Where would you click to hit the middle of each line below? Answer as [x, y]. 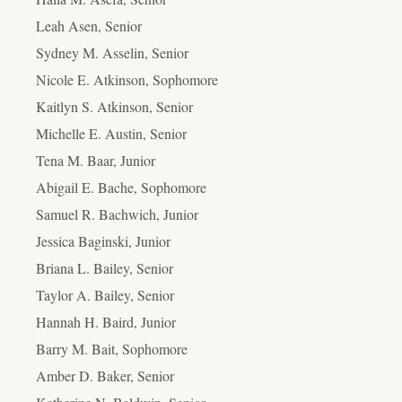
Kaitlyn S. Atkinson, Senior [114, 106]
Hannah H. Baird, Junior [106, 321]
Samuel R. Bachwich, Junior [117, 214]
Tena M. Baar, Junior [96, 160]
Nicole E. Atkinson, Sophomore [127, 79]
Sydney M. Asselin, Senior [112, 52]
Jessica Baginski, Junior [103, 240]
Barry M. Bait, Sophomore [112, 348]
